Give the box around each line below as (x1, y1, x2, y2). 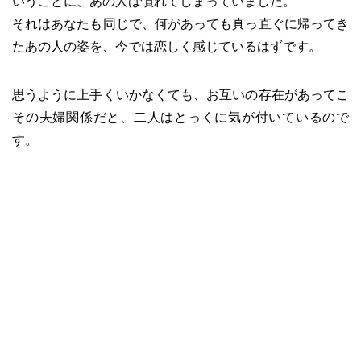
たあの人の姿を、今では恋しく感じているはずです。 (12, 39, 322, 53)
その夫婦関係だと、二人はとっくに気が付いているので (12, 110, 349, 124)
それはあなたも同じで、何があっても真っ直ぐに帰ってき (12, 17, 349, 31)
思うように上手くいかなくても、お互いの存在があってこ (12, 88, 349, 102)
